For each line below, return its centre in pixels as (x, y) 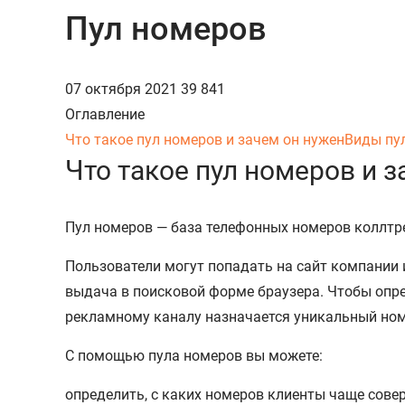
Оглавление (105, 114)
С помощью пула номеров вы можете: (194, 355)
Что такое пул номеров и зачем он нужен (205, 139)
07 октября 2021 (123, 89)
